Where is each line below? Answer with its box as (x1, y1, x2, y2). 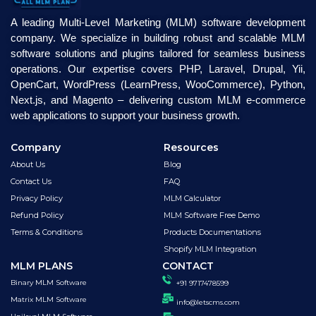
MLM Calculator (164, 193, 221, 203)
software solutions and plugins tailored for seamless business (11, 47, 305, 59)
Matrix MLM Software (11, 295, 87, 304)
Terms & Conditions (11, 227, 83, 237)
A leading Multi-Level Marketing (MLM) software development (11, 16, 305, 28)
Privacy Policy (11, 193, 63, 203)
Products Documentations (164, 227, 262, 237)
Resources (164, 141, 219, 154)
